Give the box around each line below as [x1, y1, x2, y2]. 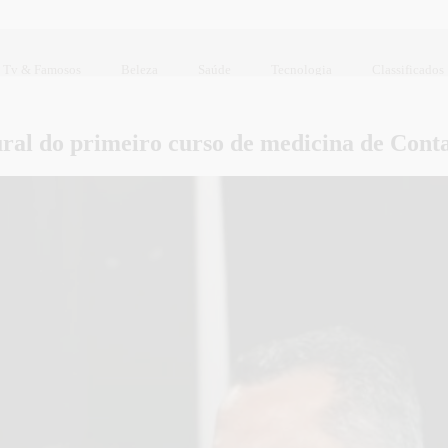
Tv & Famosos [3, 61, 81, 77]
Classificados [372, 61, 444, 77]
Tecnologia [271, 61, 332, 77]
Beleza [121, 61, 158, 77]
